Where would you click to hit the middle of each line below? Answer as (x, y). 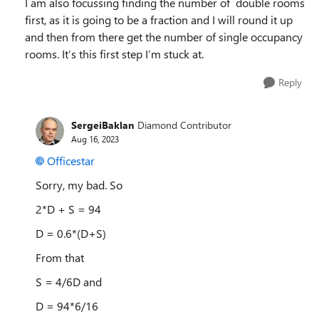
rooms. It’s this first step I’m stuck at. (116, 54)
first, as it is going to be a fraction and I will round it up (159, 20)
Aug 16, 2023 (95, 138)
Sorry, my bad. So (79, 185)
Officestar (71, 161)
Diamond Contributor (184, 125)
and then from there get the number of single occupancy (164, 37)
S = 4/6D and (69, 282)
